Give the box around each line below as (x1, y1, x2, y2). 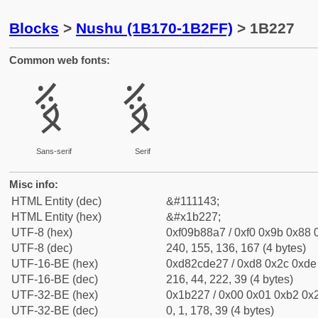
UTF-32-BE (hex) (11, 289, 98, 301)
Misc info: (9, 178, 58, 190)
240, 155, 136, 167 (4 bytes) (166, 242, 306, 254)
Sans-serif (35, 147, 72, 155)
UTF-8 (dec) (11, 242, 72, 254)
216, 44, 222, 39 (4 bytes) (166, 273, 293, 285)
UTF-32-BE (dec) (11, 305, 98, 317)
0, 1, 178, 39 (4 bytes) (166, 305, 274, 317)
